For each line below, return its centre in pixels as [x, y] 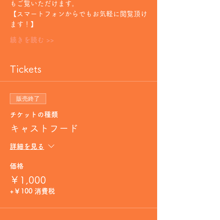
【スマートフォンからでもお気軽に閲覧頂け [79, 14]
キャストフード [44, 128]
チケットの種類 [34, 114]
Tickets [26, 69]
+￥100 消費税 [32, 191]
